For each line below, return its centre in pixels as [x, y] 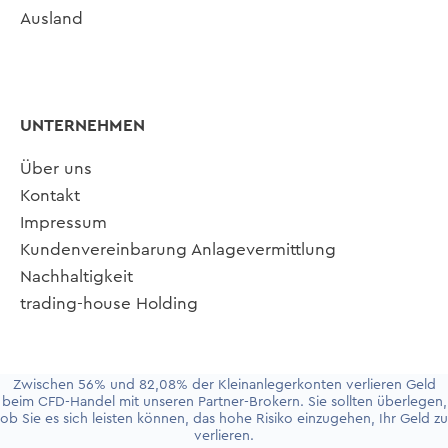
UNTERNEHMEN [82, 126]
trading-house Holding [109, 304]
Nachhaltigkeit [76, 277]
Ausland [51, 19]
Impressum [63, 223]
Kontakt [50, 196]
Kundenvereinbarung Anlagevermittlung [178, 250]
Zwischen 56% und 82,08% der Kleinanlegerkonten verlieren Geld [224, 385]
